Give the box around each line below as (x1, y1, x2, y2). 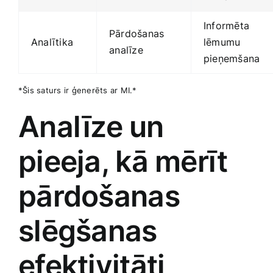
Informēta (204, 19, 250, 32)
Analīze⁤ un (18, 108, 164, 144)
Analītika (31, 35, 74, 48)
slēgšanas (18, 212, 157, 249)
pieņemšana (204, 52, 260, 65)
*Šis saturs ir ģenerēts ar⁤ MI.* (18, 85, 137, 95)
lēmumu (204, 35, 241, 48)
